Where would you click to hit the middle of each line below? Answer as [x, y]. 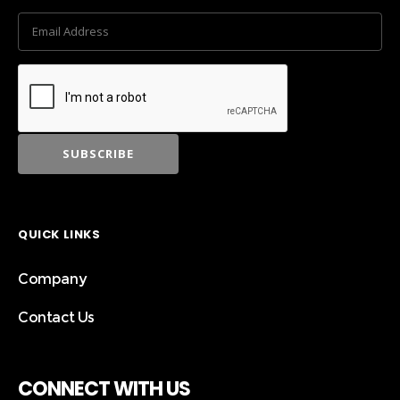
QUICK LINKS [59, 234]
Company [52, 279]
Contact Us [56, 317]
